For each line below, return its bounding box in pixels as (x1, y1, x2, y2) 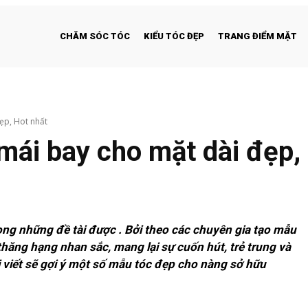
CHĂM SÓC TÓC (59, 31, 130, 41)
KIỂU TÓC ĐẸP (143, 31, 204, 41)
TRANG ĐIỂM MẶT (217, 31, 297, 41)
